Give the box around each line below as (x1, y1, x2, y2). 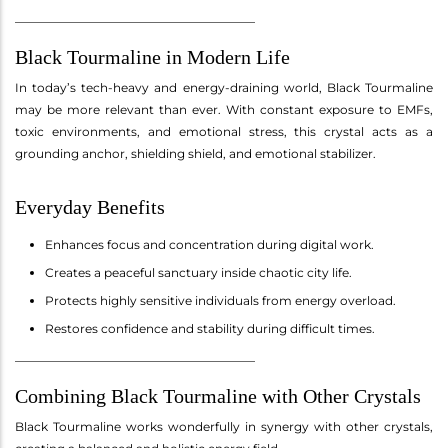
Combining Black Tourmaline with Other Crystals (15, 384, 421, 407)
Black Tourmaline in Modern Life (15, 45, 290, 68)
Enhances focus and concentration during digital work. (45, 236, 374, 252)
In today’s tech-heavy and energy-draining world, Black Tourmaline (15, 79, 433, 95)
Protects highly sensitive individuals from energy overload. (45, 292, 396, 308)
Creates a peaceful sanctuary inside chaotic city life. (45, 264, 352, 280)
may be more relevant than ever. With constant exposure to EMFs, (15, 101, 433, 117)
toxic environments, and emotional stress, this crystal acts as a (15, 123, 433, 139)
